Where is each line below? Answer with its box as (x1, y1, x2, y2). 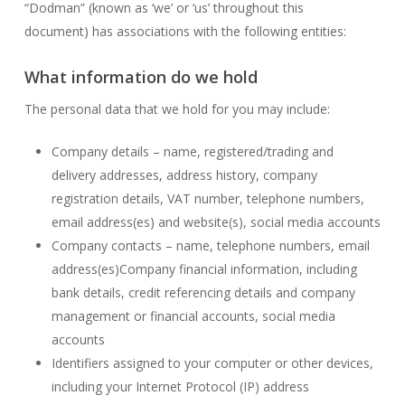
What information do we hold (24, 66, 258, 88)
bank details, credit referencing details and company (51, 284, 355, 301)
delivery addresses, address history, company (51, 166, 317, 184)
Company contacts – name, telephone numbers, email (51, 237, 370, 254)
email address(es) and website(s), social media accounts (51, 213, 381, 231)
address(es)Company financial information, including (51, 260, 357, 278)
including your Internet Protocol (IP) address (51, 378, 309, 395)
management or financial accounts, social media (51, 307, 335, 325)
